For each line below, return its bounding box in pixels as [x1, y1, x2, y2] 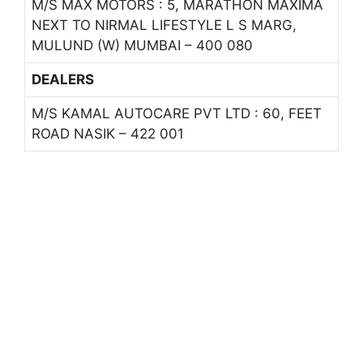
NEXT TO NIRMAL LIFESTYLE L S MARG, [32, 16, 297, 33]
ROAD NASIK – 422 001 [32, 125, 184, 142]
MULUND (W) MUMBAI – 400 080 [32, 36, 253, 53]
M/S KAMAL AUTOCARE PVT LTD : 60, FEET [32, 105, 322, 122]
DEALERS [32, 70, 94, 88]
